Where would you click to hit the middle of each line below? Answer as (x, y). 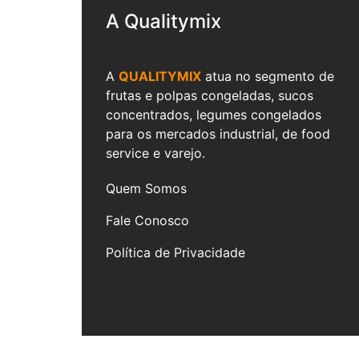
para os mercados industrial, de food (218, 133)
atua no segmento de (268, 76)
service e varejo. (155, 153)
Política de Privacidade (175, 252)
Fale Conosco (147, 220)
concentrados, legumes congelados (214, 114)
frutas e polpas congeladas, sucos (210, 95)
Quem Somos (146, 188)
